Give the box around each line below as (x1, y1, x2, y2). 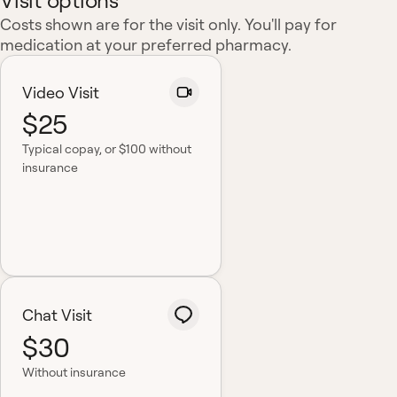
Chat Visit (22, 304, 92, 324)
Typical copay (22, 141, 99, 156)
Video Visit (22, 82, 99, 102)
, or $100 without (99, 141, 191, 156)
